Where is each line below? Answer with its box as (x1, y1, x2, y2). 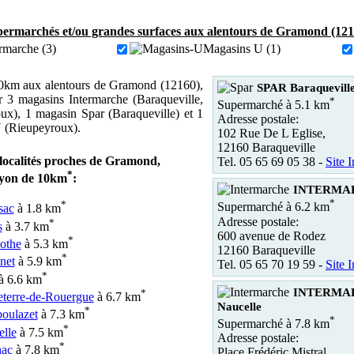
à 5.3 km (21, 237, 68, 251)
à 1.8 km (13, 201, 61, 216)
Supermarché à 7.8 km (217, 316, 330, 330)
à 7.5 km (16, 325, 63, 339)
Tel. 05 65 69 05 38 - (217, 155, 326, 169)
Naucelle (217, 299, 262, 313)
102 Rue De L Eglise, (217, 126, 326, 141)
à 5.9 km (14, 254, 62, 269)
